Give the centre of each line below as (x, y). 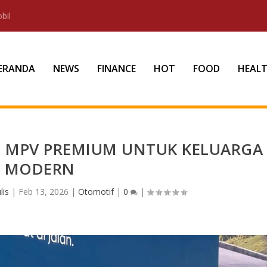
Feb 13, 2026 (44, 191)
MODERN (40, 168)
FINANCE (116, 69)
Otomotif (96, 191)
